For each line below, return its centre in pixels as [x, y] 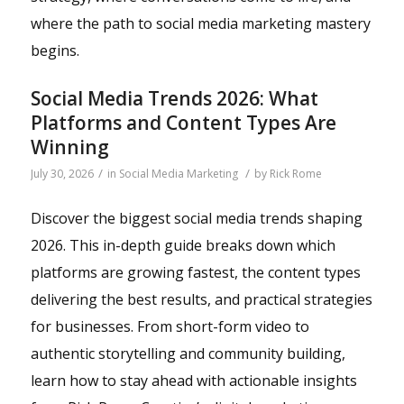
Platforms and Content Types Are [183, 123]
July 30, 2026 [62, 174]
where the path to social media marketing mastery [200, 24]
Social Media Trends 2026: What [174, 99]
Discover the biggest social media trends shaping [196, 218]
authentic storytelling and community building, [188, 353]
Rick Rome [295, 174]
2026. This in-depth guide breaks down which [183, 245]
